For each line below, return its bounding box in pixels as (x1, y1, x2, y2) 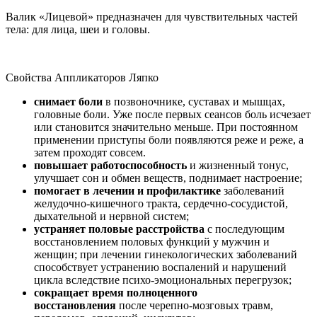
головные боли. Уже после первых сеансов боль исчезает (34, 108, 311, 121)
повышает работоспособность (34, 159, 187, 172)
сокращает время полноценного (34, 287, 197, 299)
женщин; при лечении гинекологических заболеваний (34, 248, 297, 261)
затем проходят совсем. (34, 146, 146, 159)
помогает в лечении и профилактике (34, 185, 221, 197)
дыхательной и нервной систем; (34, 210, 189, 223)
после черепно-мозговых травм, (116, 299, 273, 312)
